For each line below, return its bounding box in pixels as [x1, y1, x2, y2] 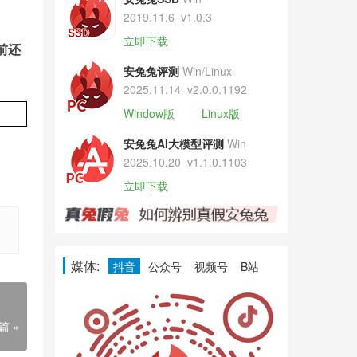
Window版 [123, 105, 175, 121]
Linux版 [201, 105, 240, 121]
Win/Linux [182, 63, 232, 79]
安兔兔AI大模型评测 [123, 135, 224, 151]
